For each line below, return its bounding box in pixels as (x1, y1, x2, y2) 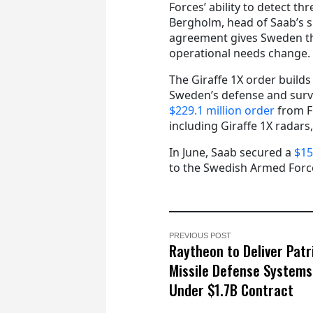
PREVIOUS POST (169, 231, 231, 240)
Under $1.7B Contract (169, 278, 293, 300)
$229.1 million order (169, 102, 275, 118)
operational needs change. (169, 45, 310, 61)
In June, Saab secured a (169, 144, 294, 160)
